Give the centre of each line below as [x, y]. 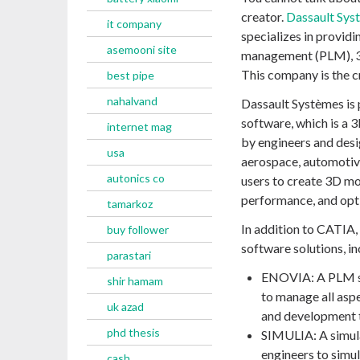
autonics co [136, 178]
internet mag [139, 127]
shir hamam [135, 281]
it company [134, 24]
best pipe [131, 75]
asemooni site [142, 49]
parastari [129, 255]
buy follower [138, 229]
